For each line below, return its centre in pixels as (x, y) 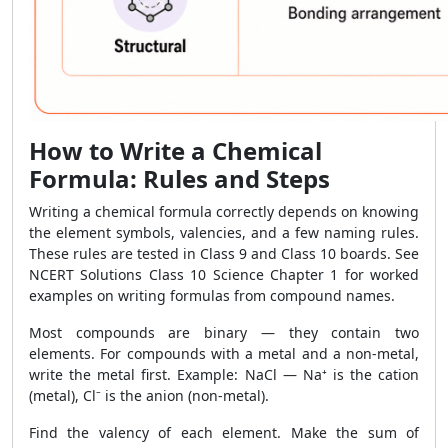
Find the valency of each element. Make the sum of (224, 432)
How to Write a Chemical (175, 150)
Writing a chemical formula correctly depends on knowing (224, 211)
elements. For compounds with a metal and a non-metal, (224, 353)
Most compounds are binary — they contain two (224, 332)
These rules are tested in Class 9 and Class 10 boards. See (224, 253)
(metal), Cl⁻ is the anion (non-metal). (149, 395)
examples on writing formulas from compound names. (212, 295)
